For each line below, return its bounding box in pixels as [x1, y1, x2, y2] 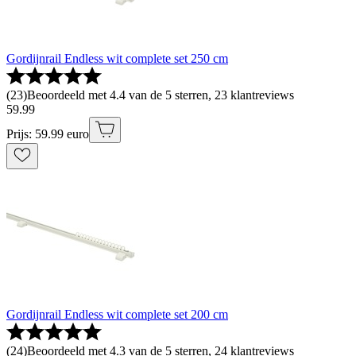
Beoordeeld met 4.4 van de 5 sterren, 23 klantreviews [27, 88, 294, 103]
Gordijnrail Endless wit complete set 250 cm [6, 52, 228, 66]
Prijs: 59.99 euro [6, 127, 89, 141]
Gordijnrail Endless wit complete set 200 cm [6, 308, 228, 322]
